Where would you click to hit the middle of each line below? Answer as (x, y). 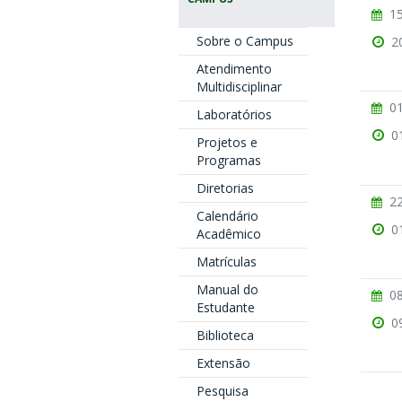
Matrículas (226, 262)
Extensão (223, 363)
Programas (228, 160)
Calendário (227, 216)
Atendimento (234, 69)
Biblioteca (225, 335)
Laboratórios (234, 114)
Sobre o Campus (245, 41)
